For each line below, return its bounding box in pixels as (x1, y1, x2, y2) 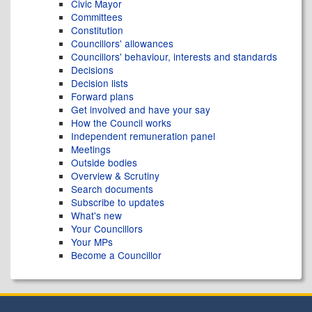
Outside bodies (71, 155, 137, 169)
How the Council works (71, 116, 171, 130)
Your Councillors (71, 221, 143, 235)
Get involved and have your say (71, 102, 210, 116)
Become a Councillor (71, 248, 162, 262)
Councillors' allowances (71, 36, 173, 50)
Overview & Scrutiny (71, 169, 159, 182)
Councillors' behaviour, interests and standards (71, 49, 277, 63)
